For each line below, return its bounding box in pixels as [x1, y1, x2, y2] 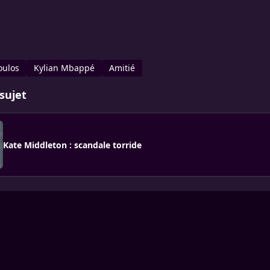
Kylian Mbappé [34, 62, 95, 74]
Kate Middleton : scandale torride [3, 139, 142, 151]
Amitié [109, 62, 135, 74]
